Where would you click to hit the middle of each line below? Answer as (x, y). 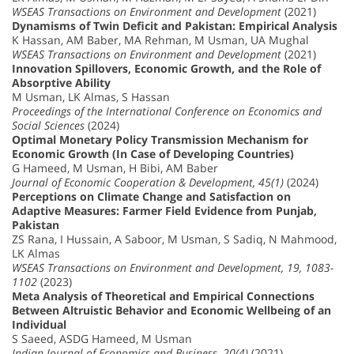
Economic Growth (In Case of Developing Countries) (153, 154)
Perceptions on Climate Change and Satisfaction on (151, 197)
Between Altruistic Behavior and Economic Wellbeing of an (171, 311)
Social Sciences (48, 126)
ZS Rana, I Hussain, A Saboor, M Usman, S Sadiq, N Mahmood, (174, 239)
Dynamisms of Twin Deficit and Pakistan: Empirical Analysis (175, 26)
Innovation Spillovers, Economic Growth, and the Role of (166, 69)
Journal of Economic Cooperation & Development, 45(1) (148, 183)
